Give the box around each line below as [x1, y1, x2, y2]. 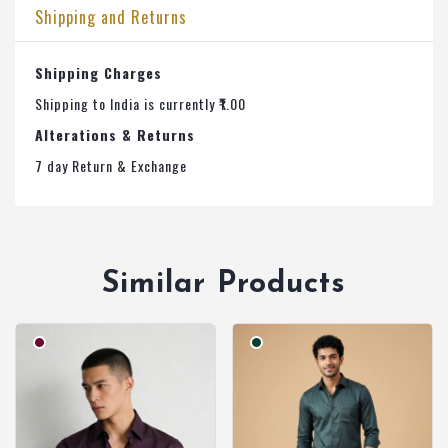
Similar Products [102, 269, 346, 301]
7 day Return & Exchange [35, 155, 187, 177]
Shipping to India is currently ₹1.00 [35, 93, 246, 115]
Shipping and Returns [35, 5, 187, 30]
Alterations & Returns [35, 124, 195, 146]
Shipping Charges [35, 62, 162, 84]
